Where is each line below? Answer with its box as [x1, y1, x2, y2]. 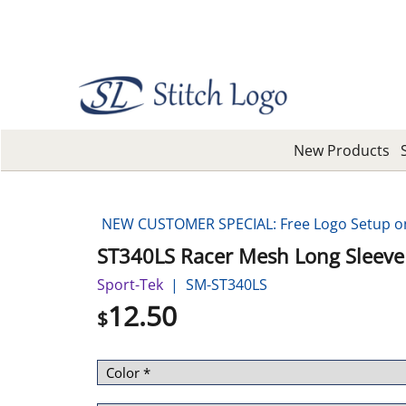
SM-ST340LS [186, 274, 267, 295]
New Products [294, 140, 390, 160]
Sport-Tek [97, 274, 163, 295]
